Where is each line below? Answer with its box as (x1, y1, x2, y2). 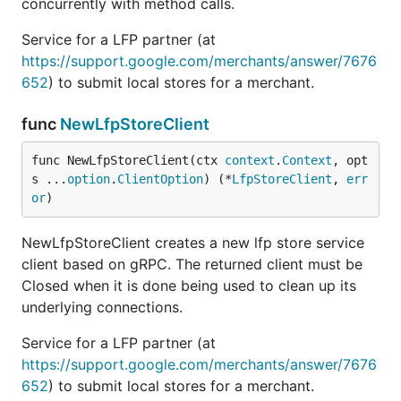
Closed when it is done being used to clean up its (21, 277, 356, 294)
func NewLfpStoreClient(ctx (31, 153, 225, 167)
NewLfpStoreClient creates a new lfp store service (21, 234, 364, 252)
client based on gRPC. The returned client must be (21, 255, 363, 273)
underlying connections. (21, 298, 183, 316)
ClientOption (117, 172, 203, 186)
